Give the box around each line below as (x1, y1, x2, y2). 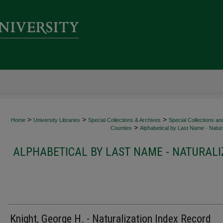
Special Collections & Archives (88, 117, 161, 123)
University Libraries (33, 117, 80, 123)
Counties (111, 125, 132, 131)
